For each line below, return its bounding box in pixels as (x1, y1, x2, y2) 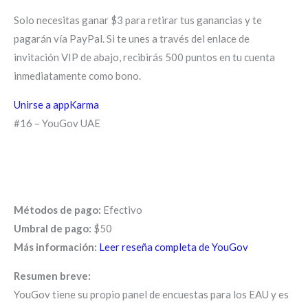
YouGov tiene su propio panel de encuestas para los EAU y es (14, 287, 289, 300)
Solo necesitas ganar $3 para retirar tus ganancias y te (14, 13, 262, 26)
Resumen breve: (14, 269, 91, 282)
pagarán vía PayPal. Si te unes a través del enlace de (14, 32, 250, 45)
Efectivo (101, 203, 142, 216)
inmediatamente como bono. (14, 69, 141, 82)
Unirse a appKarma (14, 98, 99, 111)
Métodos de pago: (14, 203, 101, 216)
